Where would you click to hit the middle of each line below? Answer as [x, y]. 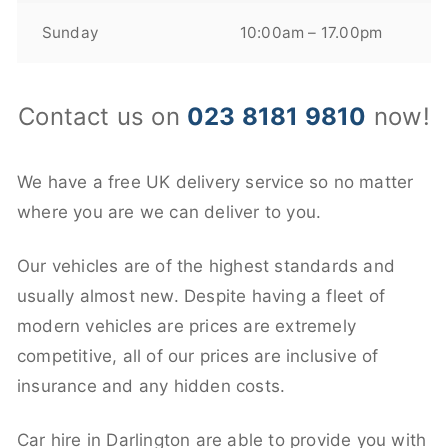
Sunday [70, 32]
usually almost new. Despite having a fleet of [201, 295]
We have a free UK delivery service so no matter [215, 181]
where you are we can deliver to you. [169, 211]
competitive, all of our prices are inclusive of [198, 355]
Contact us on [103, 116]
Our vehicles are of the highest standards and [206, 265]
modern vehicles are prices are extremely [187, 325]
